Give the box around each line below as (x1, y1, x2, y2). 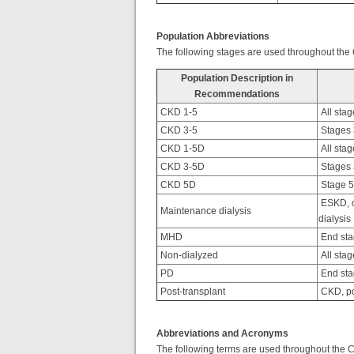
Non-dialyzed (158, 250, 218, 261)
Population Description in (181, 73, 293, 84)
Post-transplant (158, 286, 225, 297)
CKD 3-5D (158, 161, 205, 172)
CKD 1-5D (158, 143, 205, 154)
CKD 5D (158, 179, 196, 190)
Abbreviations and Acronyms (156, 328, 288, 339)
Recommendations (194, 88, 280, 100)
